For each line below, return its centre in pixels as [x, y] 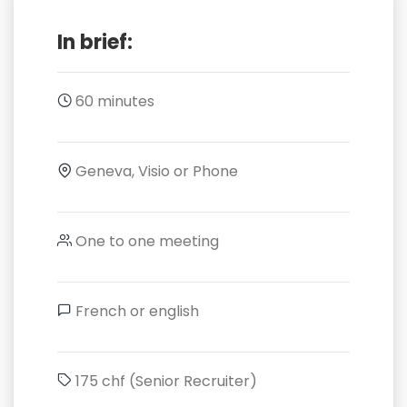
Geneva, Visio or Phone [155, 171]
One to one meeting [145, 241]
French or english [135, 311]
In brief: [95, 42]
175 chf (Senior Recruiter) [164, 381]
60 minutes [113, 101]
